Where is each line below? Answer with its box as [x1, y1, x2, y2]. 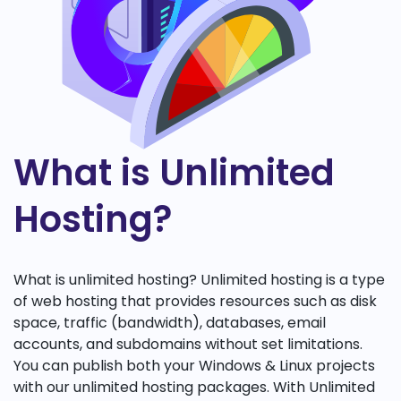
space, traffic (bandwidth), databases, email [13, 311, 326, 333]
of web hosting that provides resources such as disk [13, 290, 377, 311]
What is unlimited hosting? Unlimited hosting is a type [13, 269, 385, 290]
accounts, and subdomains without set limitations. [13, 333, 363, 354]
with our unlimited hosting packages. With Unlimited [13, 376, 375, 397]
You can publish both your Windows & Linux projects [13, 354, 375, 376]
